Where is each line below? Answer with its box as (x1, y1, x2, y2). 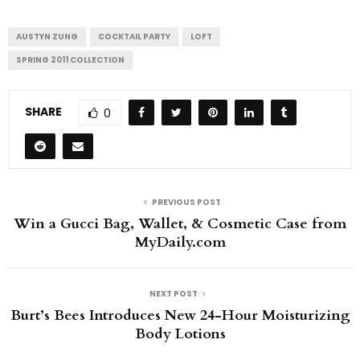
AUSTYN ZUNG (16, 31, 78, 43)
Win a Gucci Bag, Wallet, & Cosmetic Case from (14, 214, 346, 235)
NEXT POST (149, 288, 198, 301)
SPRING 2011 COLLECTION (16, 54, 125, 67)
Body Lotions (134, 324, 226, 345)
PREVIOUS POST (152, 196, 221, 209)
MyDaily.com (134, 232, 226, 253)
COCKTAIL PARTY (98, 31, 170, 43)
